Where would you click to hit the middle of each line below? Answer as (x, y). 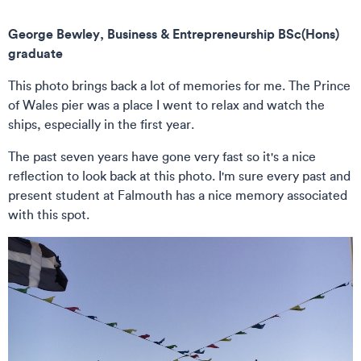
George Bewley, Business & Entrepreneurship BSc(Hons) (174, 34)
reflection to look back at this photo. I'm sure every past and (179, 176)
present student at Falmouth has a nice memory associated (178, 195)
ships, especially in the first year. (101, 124)
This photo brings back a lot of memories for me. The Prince (179, 86)
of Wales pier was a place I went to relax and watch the (166, 105)
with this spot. (49, 215)
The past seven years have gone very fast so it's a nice (162, 157)
